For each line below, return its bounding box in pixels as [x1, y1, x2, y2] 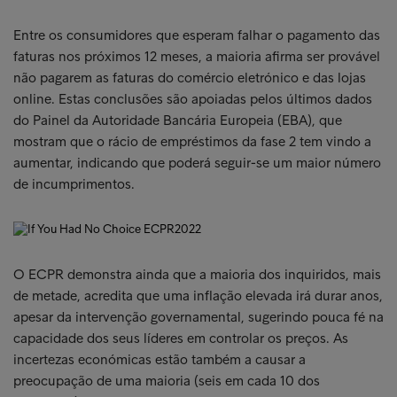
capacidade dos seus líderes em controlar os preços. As [13, 330, 348, 346]
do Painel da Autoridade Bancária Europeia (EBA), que [13, 112, 342, 128]
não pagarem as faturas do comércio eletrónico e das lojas [13, 69, 366, 86]
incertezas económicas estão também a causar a [13, 351, 306, 368]
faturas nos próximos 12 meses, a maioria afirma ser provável [13, 48, 380, 65]
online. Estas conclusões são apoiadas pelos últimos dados [13, 90, 372, 107]
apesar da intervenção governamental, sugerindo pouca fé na [13, 308, 384, 325]
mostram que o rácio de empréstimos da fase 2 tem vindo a [13, 133, 371, 150]
